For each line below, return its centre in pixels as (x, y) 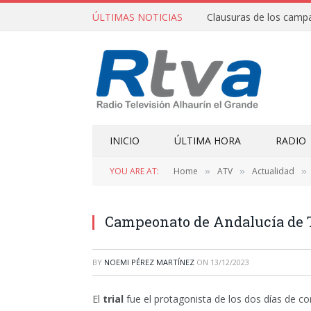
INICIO (125, 141)
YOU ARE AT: (134, 171)
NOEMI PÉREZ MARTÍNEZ (149, 262)
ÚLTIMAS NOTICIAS (137, 17)
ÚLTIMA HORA (208, 141)
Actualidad (273, 171)
